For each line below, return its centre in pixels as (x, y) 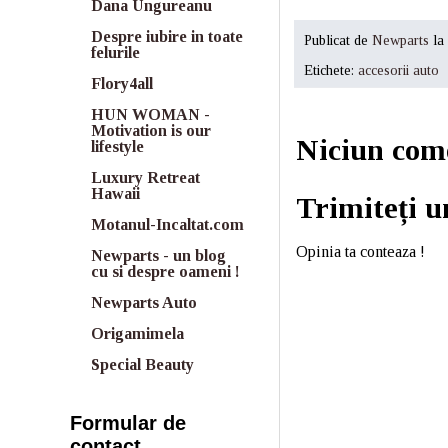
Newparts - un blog (158, 255)
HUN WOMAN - (150, 114)
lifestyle (117, 146)
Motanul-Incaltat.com (167, 224)
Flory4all (122, 83)
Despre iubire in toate (167, 36)
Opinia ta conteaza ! (360, 251)
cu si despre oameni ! (165, 271)
